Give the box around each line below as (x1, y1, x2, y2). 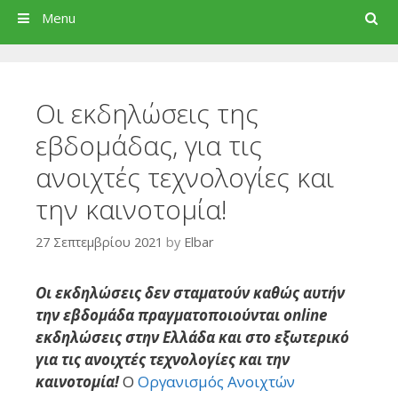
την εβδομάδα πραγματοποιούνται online (36, 304, 327, 325)
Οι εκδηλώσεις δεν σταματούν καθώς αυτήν (36, 282, 345, 303)
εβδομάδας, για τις (36, 127, 262, 164)
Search (344, 8, 386, 27)
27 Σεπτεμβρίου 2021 (36, 233, 163, 251)
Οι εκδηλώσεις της (36, 95, 259, 132)
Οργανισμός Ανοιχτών (138, 370, 295, 392)
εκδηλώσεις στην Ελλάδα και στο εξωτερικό (36, 326, 349, 347)
